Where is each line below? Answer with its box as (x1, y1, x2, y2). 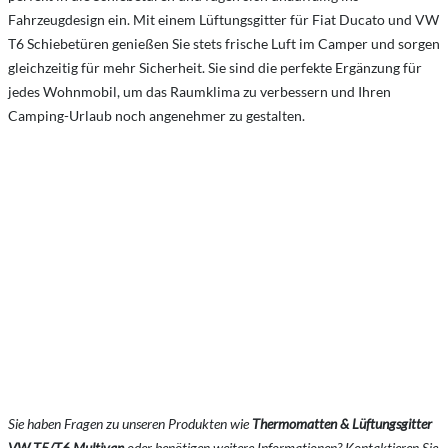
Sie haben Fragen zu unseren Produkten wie (8, 414, 249, 432)
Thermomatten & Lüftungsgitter (249, 414, 432, 432)
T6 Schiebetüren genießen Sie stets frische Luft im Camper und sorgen (8, 34, 440, 52)
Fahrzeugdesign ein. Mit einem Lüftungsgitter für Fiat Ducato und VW (8, 10, 439, 28)
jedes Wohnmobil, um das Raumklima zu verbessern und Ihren (8, 82, 391, 100)
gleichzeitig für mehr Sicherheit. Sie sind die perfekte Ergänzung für (8, 58, 422, 76)
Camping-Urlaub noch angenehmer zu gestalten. (8, 106, 305, 124)
